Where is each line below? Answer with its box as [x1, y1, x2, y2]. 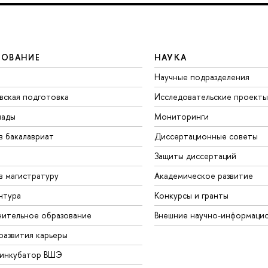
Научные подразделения [154, 71, 249, 83]
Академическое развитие [154, 169, 253, 181]
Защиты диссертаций [154, 150, 236, 162]
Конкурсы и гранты [154, 189, 229, 201]
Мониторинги [154, 110, 209, 122]
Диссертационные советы [154, 130, 258, 142]
